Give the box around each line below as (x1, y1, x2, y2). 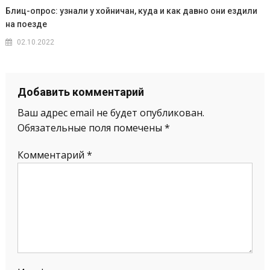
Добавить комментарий (17, 85, 144, 98)
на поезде (5, 19, 48, 29)
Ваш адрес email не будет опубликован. (17, 105, 204, 119)
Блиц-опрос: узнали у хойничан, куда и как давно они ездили (5, 5, 258, 16)
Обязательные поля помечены (17, 121, 165, 134)
